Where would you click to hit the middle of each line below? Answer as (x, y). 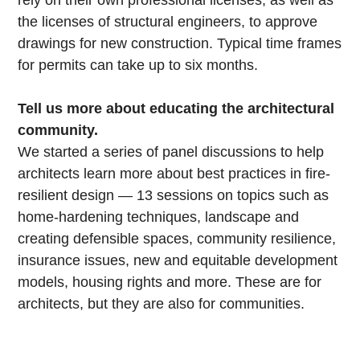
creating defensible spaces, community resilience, (177, 239)
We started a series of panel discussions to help (171, 152)
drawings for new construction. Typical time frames (180, 44)
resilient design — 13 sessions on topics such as (174, 196)
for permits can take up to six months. (138, 65)
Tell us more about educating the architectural (176, 109)
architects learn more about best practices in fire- (174, 174)
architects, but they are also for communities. (162, 304)
